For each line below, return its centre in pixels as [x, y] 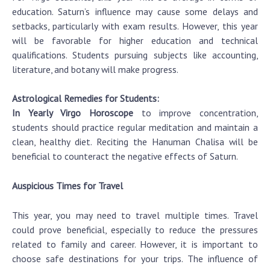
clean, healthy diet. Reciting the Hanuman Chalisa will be [135, 142]
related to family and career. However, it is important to [135, 244]
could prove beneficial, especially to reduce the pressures [135, 229]
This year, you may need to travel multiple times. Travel [135, 215]
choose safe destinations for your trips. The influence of [135, 258]
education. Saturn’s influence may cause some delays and [135, 11]
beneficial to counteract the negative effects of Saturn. [125, 156]
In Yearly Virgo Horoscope [73, 113]
